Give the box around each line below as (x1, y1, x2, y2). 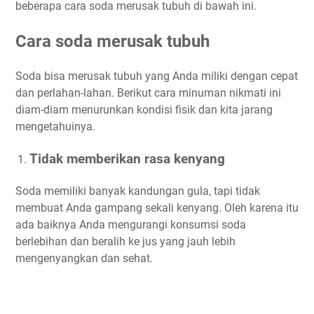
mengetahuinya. (15, 119, 95, 133)
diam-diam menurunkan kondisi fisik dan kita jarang (15, 102, 273, 116)
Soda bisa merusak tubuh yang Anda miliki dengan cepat (15, 69, 298, 83)
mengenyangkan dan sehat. (15, 251, 153, 265)
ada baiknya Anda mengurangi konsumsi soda (15, 217, 246, 231)
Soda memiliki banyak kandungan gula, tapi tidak (15, 184, 260, 198)
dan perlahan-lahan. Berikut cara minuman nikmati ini (15, 86, 281, 100)
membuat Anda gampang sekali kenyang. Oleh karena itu (15, 200, 299, 214)
